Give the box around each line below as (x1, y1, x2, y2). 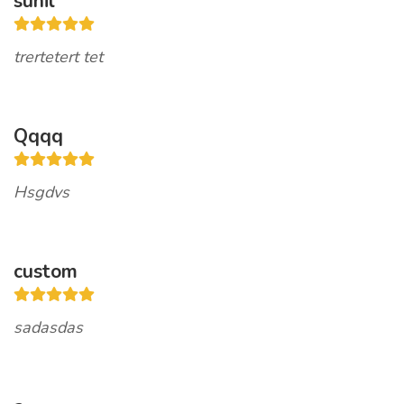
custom (14, 259, 78, 284)
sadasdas (14, 317, 83, 338)
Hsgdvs (14, 181, 69, 203)
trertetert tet (14, 46, 103, 68)
